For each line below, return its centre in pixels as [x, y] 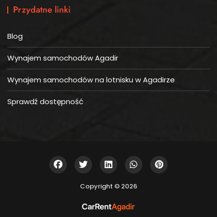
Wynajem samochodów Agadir [63, 58]
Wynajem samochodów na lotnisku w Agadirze [91, 80]
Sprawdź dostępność [45, 102]
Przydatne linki [42, 10]
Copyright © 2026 [108, 186]
